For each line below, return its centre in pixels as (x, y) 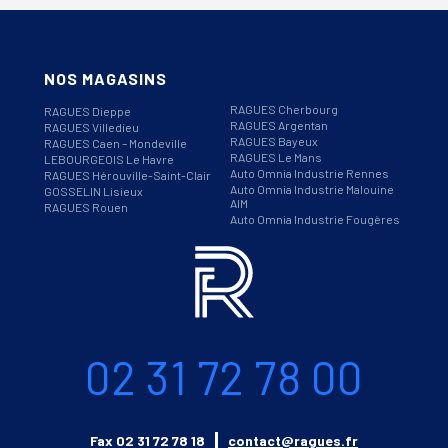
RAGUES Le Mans (276, 156)
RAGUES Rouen (86, 206)
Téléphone (89, 340)
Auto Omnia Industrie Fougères (315, 218)
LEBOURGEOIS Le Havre (109, 158)
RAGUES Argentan (279, 124)
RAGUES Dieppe (87, 110)
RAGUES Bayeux (274, 140)
